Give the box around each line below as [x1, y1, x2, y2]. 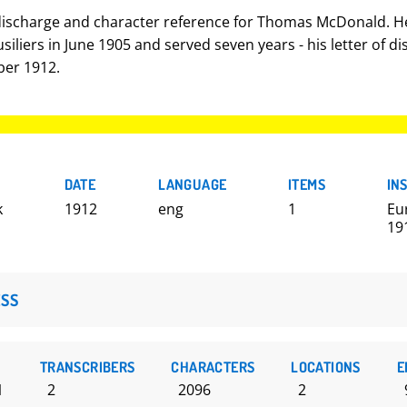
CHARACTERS [171, 358, 255, 376]
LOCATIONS [291, 358, 361, 376]
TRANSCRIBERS [39, 358, 135, 376]
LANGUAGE [158, 175, 227, 194]
